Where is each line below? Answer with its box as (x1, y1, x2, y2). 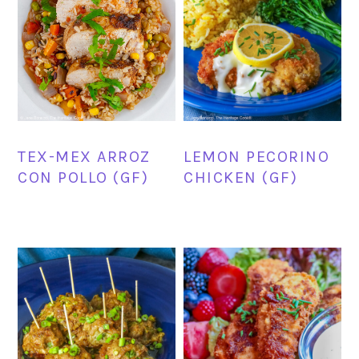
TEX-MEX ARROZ (18, 147, 151, 166)
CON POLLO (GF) (18, 167, 149, 187)
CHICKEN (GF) (184, 167, 298, 187)
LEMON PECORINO (184, 147, 330, 166)
